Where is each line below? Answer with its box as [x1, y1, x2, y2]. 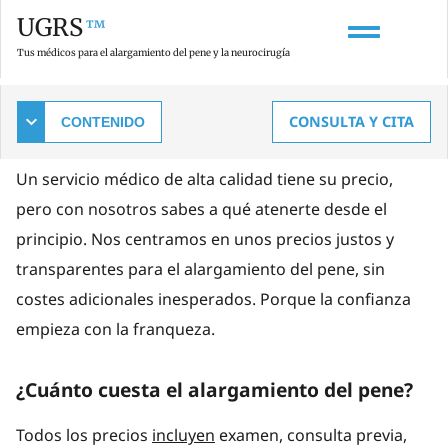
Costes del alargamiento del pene [16, 83, 390, 114]
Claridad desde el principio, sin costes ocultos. [16, 138, 382, 160]
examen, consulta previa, [215, 424, 407, 446]
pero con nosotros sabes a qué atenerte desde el [16, 198, 387, 220]
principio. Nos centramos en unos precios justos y [16, 228, 394, 250]
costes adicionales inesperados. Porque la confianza [16, 288, 411, 310]
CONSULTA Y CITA [289, 112, 414, 131]
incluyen [152, 424, 215, 446]
